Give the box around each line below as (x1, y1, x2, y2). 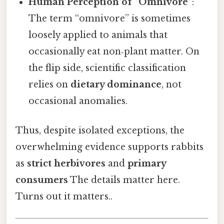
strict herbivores (27, 158, 105, 169)
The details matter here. (68, 174, 180, 186)
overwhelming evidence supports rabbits (15, 141, 203, 153)
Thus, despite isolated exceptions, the (15, 125, 184, 136)
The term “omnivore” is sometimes (28, 12, 191, 24)
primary (127, 158, 166, 169)
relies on (28, 78, 71, 90)
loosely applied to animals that (28, 29, 168, 40)
